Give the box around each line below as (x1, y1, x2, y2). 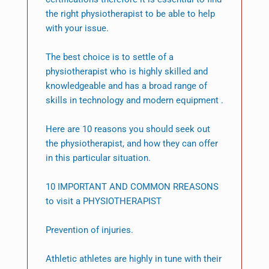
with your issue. (45, 23, 109, 34)
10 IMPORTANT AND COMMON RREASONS (45, 181, 219, 193)
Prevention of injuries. (45, 225, 133, 236)
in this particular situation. (45, 153, 151, 164)
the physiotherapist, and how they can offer (45, 138, 218, 150)
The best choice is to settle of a (45, 52, 174, 63)
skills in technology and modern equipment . (45, 95, 223, 106)
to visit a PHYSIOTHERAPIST (45, 196, 162, 207)
